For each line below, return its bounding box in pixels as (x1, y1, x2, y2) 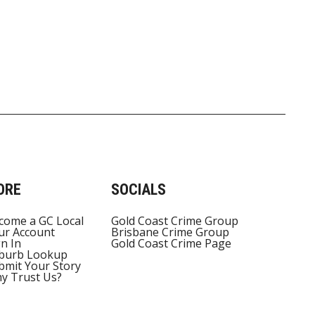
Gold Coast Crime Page (110, 236, 231, 252)
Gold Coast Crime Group (110, 213, 238, 229)
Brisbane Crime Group (110, 224, 229, 240)
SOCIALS (110, 181, 166, 199)
